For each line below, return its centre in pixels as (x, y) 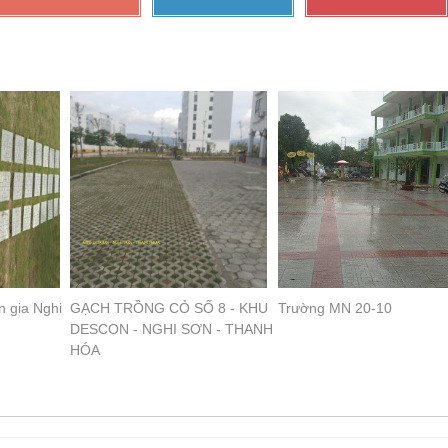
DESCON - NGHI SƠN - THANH (172, 329)
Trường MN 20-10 (334, 308)
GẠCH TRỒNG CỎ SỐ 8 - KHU (169, 308)
